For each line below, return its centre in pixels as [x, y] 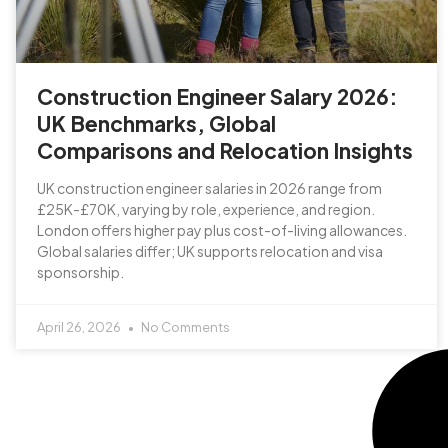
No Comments [184, 326]
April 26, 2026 [80, 326]
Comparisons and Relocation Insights [225, 150]
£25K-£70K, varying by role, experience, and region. [206, 208]
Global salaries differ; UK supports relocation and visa [210, 250]
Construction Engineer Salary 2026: [217, 96]
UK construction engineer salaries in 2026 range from [209, 187]
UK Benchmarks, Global [156, 123]
